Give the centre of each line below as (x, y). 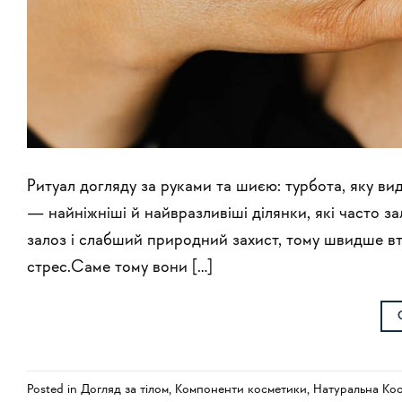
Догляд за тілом (125, 389)
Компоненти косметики (241, 389)
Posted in (54, 389)
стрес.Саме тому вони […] (120, 267)
